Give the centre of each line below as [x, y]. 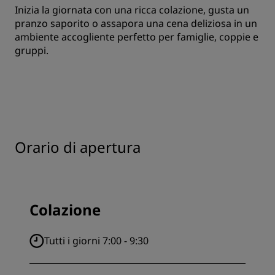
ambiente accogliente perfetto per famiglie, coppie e [137, 37]
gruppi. [32, 50]
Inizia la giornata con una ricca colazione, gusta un [132, 10]
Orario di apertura [78, 147]
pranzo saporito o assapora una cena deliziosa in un [136, 23]
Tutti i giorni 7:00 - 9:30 [96, 241]
